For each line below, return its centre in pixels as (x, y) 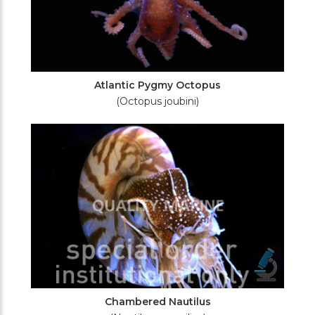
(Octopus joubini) (157, 101)
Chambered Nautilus (157, 302)
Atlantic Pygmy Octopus (157, 85)
